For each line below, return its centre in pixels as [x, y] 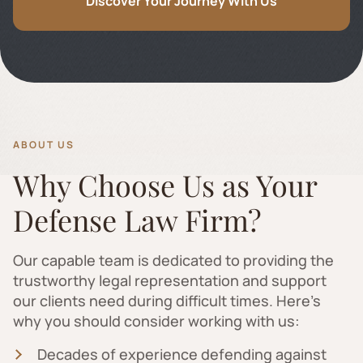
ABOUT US [44, 144]
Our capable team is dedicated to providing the [173, 260]
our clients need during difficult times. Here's [167, 300]
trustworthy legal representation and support [170, 280]
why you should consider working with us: [156, 320]
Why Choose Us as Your [165, 184]
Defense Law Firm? [137, 219]
